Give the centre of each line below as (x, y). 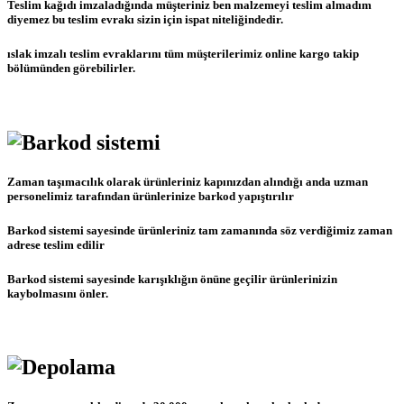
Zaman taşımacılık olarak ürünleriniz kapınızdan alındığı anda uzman (188, 181)
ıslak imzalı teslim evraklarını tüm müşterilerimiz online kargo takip (183, 54)
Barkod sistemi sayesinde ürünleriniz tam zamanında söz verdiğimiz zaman (200, 230)
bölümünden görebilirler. (71, 69)
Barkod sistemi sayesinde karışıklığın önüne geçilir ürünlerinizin (172, 280)
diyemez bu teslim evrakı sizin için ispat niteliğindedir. (145, 20)
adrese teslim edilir (56, 244)
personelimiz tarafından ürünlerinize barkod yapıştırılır (151, 196)
